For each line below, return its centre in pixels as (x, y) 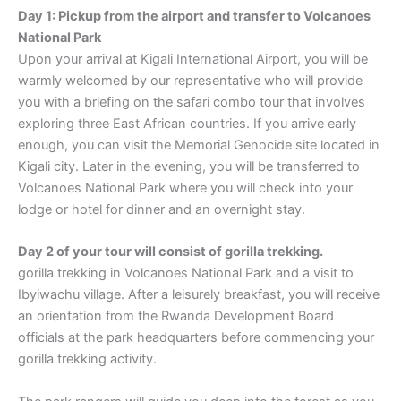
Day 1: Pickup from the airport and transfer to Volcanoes (194, 17)
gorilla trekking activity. (87, 359)
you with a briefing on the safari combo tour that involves (192, 102)
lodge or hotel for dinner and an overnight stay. (162, 210)
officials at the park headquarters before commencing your (196, 338)
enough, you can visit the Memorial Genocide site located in (199, 145)
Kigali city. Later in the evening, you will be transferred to (189, 167)
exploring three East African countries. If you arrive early (187, 124)
